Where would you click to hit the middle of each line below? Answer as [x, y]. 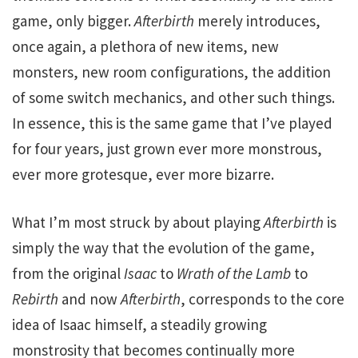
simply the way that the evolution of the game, [163, 248]
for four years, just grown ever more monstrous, [167, 148]
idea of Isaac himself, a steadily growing [139, 325]
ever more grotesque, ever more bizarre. [143, 174]
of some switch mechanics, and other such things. [173, 97]
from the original [68, 274]
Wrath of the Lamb [234, 274]
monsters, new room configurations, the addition [171, 72]
